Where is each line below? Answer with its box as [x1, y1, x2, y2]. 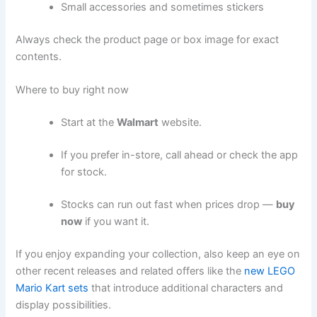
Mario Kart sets [16, 281, 89, 294]
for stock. [61, 166, 108, 179]
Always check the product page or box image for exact [16, 33, 279, 46]
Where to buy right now [16, 83, 129, 97]
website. [158, 116, 202, 129]
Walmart [117, 116, 159, 129]
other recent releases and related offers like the [16, 264, 245, 277]
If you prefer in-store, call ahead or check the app [61, 149, 299, 162]
